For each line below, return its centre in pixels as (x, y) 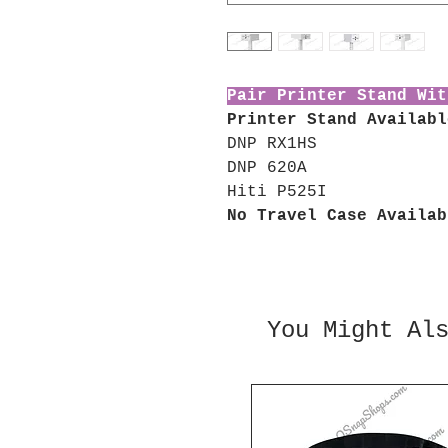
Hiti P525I (277, 192)
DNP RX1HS (272, 144)
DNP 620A (267, 168)
